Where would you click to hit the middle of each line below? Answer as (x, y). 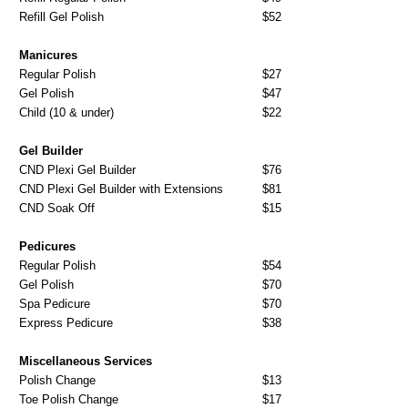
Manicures (49, 55)
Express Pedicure (66, 322)
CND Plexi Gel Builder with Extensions (122, 189)
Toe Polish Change (69, 399)
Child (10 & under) (67, 112)
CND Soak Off (57, 208)
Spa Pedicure (55, 303)
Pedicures (48, 246)
